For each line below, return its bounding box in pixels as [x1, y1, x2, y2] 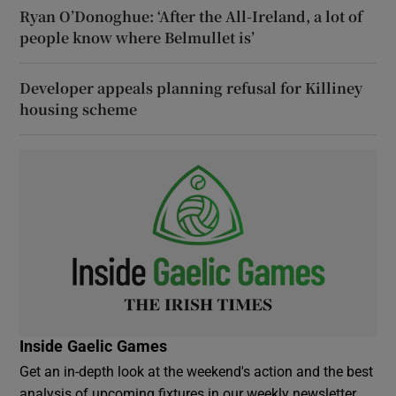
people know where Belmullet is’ [19, 27, 255, 48]
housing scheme [19, 98, 138, 119]
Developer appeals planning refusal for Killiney [19, 77, 363, 98]
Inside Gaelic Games [19, 338, 168, 354]
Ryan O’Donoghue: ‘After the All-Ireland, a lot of [19, 5, 363, 27]
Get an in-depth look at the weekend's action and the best [19, 363, 374, 378]
